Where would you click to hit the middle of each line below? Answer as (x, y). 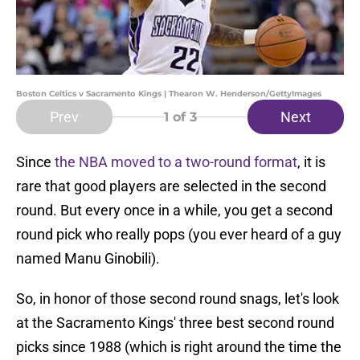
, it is (311, 162)
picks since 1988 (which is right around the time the (179, 347)
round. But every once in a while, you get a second (174, 211)
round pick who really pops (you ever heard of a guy (179, 235)
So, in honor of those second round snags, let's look (178, 299)
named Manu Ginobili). (88, 259)
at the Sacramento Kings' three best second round (175, 323)
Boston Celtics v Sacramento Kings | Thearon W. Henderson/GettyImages (169, 94)
